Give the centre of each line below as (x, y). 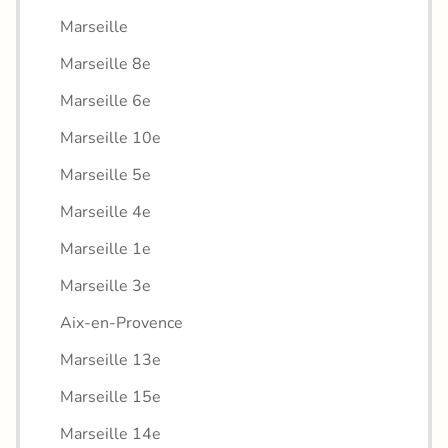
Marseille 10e (110, 137)
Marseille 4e (105, 211)
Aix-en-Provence (121, 322)
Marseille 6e (105, 100)
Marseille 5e (105, 174)
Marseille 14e (110, 433)
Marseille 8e (105, 63)
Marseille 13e (110, 359)
